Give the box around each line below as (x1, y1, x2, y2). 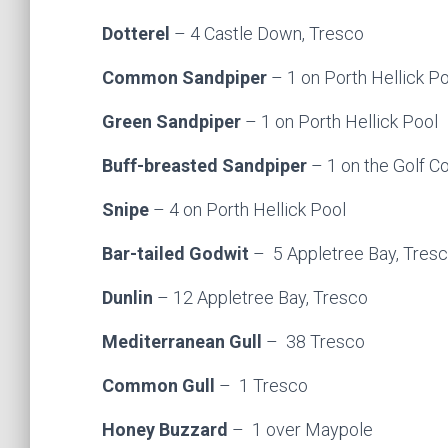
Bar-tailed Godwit (102, 243, 253, 264)
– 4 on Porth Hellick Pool (153, 199, 346, 220)
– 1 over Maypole (232, 419, 373, 440)
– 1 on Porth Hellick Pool (245, 111, 438, 132)
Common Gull (102, 375, 219, 396)
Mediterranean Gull (102, 331, 266, 352)
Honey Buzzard (102, 419, 232, 440)
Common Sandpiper (102, 67, 271, 88)
